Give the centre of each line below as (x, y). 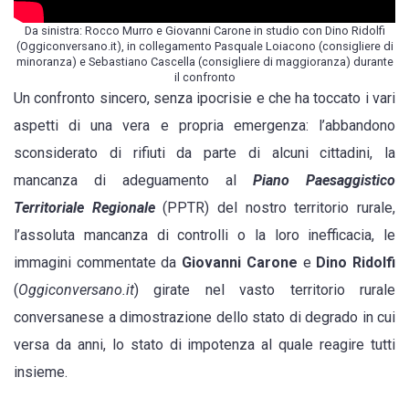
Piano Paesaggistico (324, 180)
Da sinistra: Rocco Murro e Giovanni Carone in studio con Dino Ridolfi (204, 30)
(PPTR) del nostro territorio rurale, (275, 207)
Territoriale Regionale (84, 207)
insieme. (41, 372)
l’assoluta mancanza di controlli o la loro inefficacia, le (204, 235)
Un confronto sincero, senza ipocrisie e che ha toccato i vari (204, 98)
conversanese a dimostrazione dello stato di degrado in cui (204, 317)
